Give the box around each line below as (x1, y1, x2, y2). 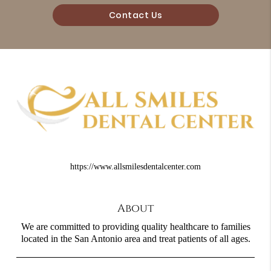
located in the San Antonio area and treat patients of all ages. (21, 233, 250, 245)
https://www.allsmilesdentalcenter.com (70, 161, 201, 171)
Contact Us (108, 9, 163, 22)
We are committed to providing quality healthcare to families (21, 221, 250, 233)
